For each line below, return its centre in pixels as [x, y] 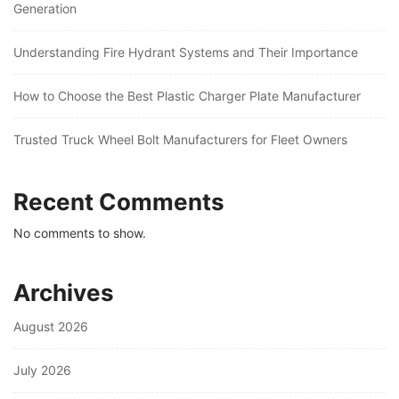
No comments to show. [80, 233]
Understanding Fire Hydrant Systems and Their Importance [186, 53]
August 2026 [51, 327]
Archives [64, 293]
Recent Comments [119, 202]
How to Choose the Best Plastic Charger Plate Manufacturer [187, 96]
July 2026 [42, 370]
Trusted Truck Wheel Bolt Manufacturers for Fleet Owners [180, 140]
